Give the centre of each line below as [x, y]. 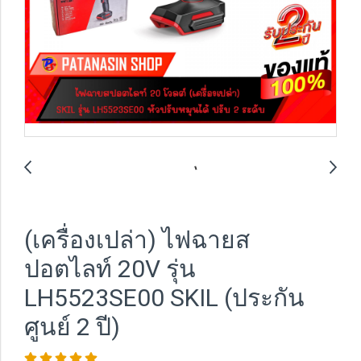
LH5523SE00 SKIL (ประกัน [164, 298]
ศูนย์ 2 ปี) [72, 327]
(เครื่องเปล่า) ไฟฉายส [137, 240]
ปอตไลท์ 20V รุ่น [110, 269]
